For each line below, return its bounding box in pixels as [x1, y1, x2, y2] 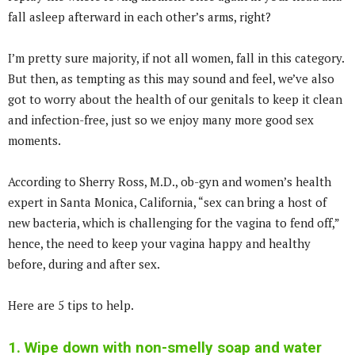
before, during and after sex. [8, 256, 160, 272]
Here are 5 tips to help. [8, 297, 134, 313]
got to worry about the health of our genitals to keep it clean [8, 91, 342, 107]
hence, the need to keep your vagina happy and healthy [8, 235, 311, 251]
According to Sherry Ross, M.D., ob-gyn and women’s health [8, 174, 331, 189]
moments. [8, 132, 61, 148]
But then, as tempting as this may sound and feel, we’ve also [8, 71, 334, 86]
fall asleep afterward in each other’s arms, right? [8, 9, 271, 25]
